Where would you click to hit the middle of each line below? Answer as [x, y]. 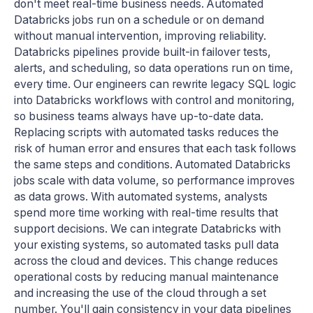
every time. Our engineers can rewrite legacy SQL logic [155, 84]
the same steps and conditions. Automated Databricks [152, 164]
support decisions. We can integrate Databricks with [147, 228]
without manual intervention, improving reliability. [140, 36]
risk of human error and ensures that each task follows [155, 148]
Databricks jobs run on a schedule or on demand [139, 20]
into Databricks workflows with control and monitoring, [154, 100]
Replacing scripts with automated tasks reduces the [146, 132]
